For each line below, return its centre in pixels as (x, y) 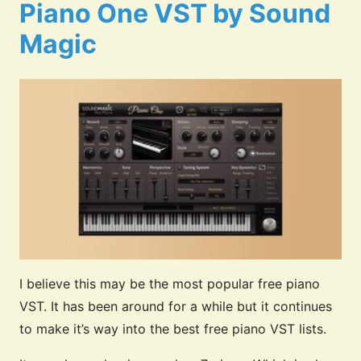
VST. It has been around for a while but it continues (176, 307)
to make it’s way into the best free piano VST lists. (173, 329)
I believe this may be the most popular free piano (170, 284)
